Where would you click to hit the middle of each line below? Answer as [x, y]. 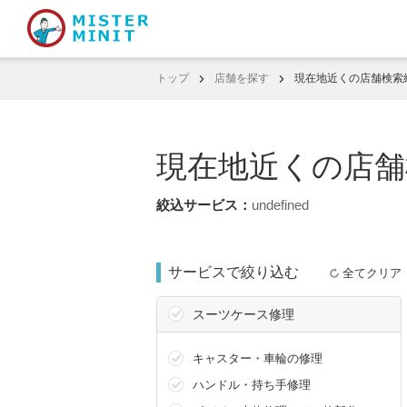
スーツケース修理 [243, 314]
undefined [280, 205]
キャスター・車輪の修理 [258, 358]
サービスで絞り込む [233, 272]
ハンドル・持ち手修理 [252, 385]
